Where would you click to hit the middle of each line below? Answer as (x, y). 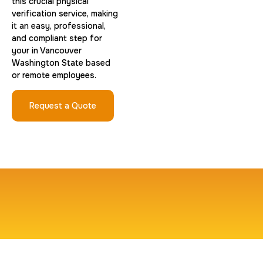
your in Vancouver (47, 50)
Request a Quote (63, 105)
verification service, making (65, 13)
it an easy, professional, (59, 26)
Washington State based (61, 63)
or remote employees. (54, 75)
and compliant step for (57, 38)
